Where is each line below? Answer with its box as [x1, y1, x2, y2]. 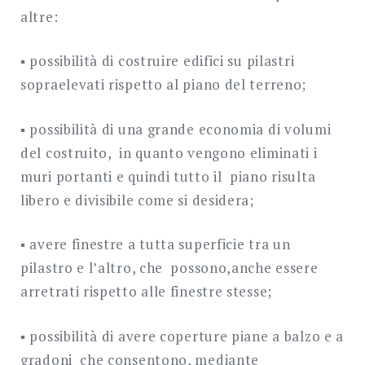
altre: [20, 7, 62, 26]
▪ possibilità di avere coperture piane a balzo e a [20, 326, 345, 345]
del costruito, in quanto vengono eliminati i [20, 143, 318, 162]
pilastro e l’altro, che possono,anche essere [20, 258, 319, 277]
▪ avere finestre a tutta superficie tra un [20, 235, 291, 253]
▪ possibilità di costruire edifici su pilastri [20, 51, 295, 70]
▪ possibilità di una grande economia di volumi [20, 119, 332, 139]
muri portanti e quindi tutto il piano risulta [20, 166, 316, 186]
